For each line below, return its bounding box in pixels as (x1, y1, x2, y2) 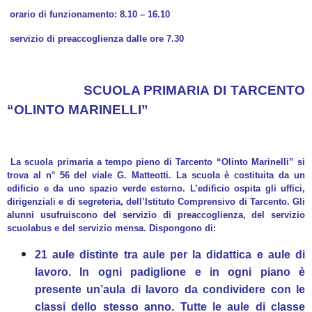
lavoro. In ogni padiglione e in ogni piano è (35, 266, 305, 278)
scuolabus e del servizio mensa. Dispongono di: (7, 223, 216, 233)
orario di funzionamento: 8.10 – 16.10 (10, 9, 184, 19)
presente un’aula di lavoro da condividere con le (35, 283, 305, 295)
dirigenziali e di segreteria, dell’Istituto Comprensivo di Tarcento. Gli (7, 196, 305, 207)
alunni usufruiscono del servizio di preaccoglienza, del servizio (7, 210, 305, 220)
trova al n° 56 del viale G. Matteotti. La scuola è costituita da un (7, 170, 305, 180)
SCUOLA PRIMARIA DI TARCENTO (83, 83, 306, 97)
